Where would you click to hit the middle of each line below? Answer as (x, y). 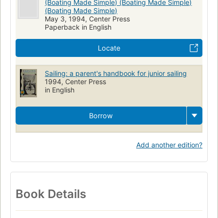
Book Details (51, 194)
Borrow (101, 115)
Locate (109, 48)
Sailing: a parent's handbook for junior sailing (116, 73)
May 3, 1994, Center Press (88, 18)
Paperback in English (78, 27)
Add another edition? (169, 145)
